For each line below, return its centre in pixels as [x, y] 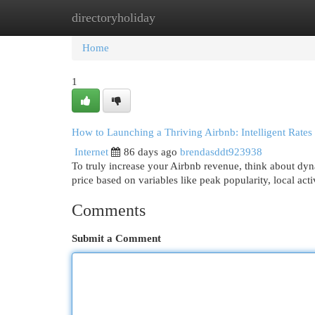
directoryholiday [114, 18]
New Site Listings [179, 18]
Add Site [257, 18]
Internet [91, 152]
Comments [109, 210]
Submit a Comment [116, 238]
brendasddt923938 [221, 152]
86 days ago [150, 152]
